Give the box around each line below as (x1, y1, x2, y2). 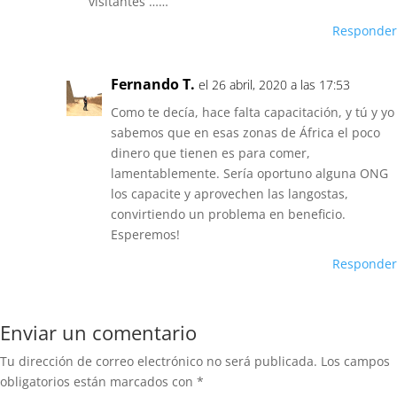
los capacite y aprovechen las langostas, (111, 185, 348, 203)
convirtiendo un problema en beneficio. (111, 206, 346, 223)
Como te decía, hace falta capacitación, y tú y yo (111, 104, 394, 121)
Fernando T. (111, 74, 195, 95)
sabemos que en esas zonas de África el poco (111, 124, 380, 142)
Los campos (321, 353, 390, 370)
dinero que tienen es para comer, (111, 144, 310, 162)
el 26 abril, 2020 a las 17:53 (198, 76, 350, 94)
